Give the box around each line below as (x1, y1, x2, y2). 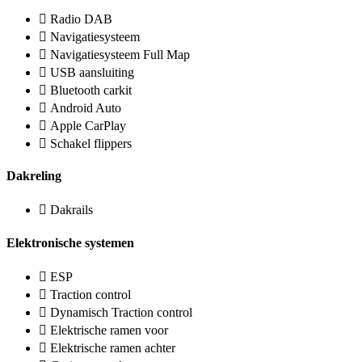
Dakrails (50, 203, 93, 217)
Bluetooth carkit (50, 82, 132, 97)
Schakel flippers (50, 136, 132, 150)
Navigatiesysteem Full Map (50, 47, 190, 61)
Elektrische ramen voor (50, 322, 168, 337)
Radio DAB (50, 11, 112, 26)
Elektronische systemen (6, 235, 134, 250)
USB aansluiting (50, 65, 134, 79)
